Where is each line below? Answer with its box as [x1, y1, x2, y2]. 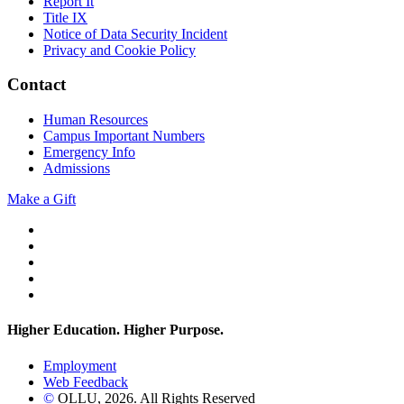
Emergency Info [43, 144, 135, 161]
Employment [43, 357, 116, 373]
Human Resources [43, 112, 148, 128]
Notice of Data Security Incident [43, 25, 227, 41]
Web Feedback [43, 373, 128, 390]
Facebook [42, 253, 98, 270]
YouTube [42, 237, 95, 253]
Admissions [43, 161, 110, 177]
